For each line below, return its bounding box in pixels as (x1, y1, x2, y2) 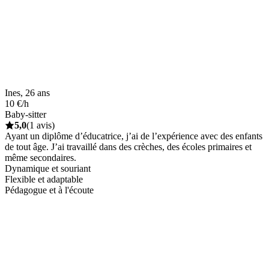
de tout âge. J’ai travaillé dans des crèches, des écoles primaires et (5, 141, 252, 152)
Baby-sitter (5, 109, 46, 119)
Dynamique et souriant (5, 163, 91, 174)
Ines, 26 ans (5, 87, 50, 98)
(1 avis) (26, 119, 55, 130)
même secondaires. (5, 152, 76, 163)
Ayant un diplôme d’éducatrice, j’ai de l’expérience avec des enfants (5, 130, 262, 141)
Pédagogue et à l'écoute (5, 184, 94, 195)
